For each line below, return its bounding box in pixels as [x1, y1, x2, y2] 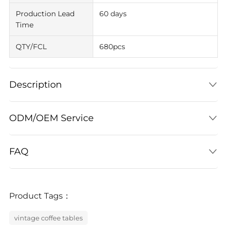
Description [9, 79, 62, 90]
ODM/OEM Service [9, 112, 94, 124]
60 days [99, 9, 127, 18]
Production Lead [15, 9, 74, 18]
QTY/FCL [15, 42, 47, 51]
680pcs [99, 42, 125, 51]
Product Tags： [9, 191, 71, 201]
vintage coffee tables [14, 214, 83, 222]
